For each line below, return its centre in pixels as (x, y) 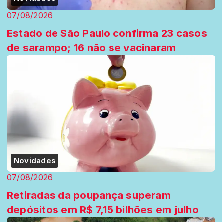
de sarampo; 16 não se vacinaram (92, 48)
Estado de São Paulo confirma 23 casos (107, 33)
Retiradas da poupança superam (89, 195)
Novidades (35, 160)
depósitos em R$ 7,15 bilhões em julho (103, 209)
